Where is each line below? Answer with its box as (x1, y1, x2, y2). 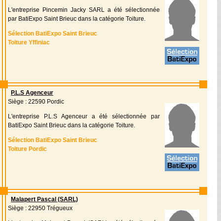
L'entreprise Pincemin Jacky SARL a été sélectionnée (8, 6, 160, 13)
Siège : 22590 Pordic (8, 98, 64, 105)
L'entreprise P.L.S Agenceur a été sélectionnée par (8, 113, 160, 120)
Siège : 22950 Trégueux (8, 205, 73, 212)
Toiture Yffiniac (8, 39, 50, 46)
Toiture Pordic (8, 146, 47, 152)
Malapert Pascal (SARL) (11, 196, 78, 203)
